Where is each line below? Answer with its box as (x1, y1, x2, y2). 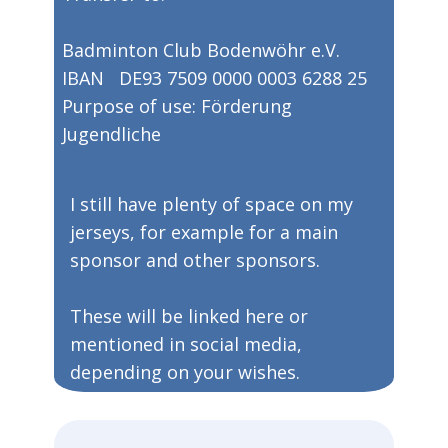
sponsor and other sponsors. (70, 248, 320, 272)
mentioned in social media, (70, 332, 302, 356)
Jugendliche (62, 122, 161, 146)
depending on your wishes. (70, 360, 300, 384)
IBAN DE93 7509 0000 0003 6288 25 (62, 66, 367, 90)
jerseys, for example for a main (70, 220, 338, 244)
